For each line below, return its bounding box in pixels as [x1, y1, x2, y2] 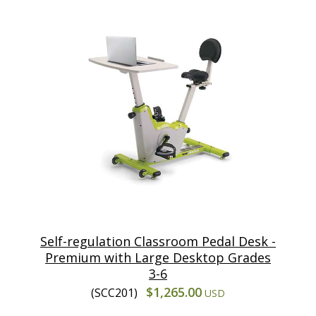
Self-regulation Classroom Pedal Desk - [40, 232, 276, 250]
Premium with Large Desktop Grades [45, 248, 271, 266]
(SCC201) [91, 284, 140, 300]
